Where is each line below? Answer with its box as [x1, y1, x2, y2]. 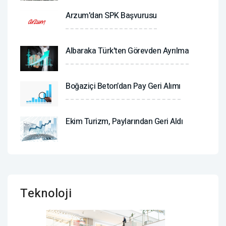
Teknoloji [20, 184, 72, 202]
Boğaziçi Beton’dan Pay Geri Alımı [66, 80, 181, 92]
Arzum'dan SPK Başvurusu [66, 9, 157, 22]
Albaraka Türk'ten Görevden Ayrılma [66, 44, 189, 57]
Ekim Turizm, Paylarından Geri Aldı [66, 115, 183, 128]
